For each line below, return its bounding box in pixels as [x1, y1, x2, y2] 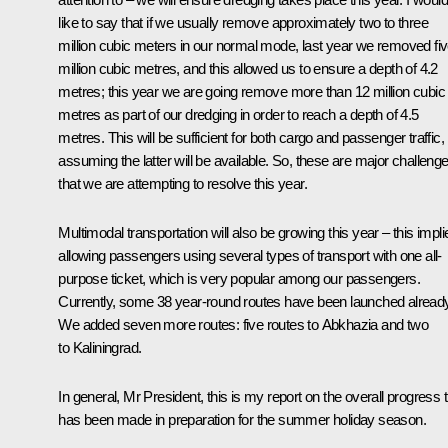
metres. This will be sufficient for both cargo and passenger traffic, [58, 128, 444, 146]
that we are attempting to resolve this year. [58, 174, 307, 192]
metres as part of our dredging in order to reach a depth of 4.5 [58, 105, 419, 123]
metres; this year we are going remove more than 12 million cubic [58, 82, 445, 100]
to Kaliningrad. [58, 338, 142, 356]
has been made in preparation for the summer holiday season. [58, 410, 426, 428]
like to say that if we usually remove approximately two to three [58, 13, 428, 31]
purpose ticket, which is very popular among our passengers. [58, 269, 420, 287]
